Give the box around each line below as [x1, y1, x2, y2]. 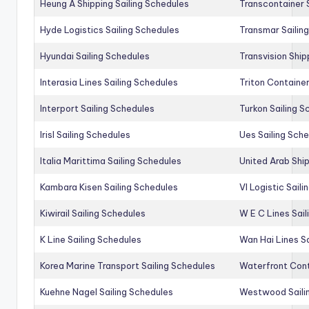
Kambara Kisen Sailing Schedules [40, 181, 178, 192]
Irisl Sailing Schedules [40, 128, 130, 140]
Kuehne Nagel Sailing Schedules [40, 286, 173, 297]
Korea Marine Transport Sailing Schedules [40, 259, 215, 271]
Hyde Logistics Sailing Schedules [40, 23, 179, 35]
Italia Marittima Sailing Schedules [40, 154, 181, 166]
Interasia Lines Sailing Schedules [40, 76, 178, 88]
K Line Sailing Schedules [40, 233, 141, 245]
